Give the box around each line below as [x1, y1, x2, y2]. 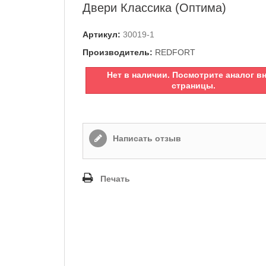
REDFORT [155, 47, 195, 57]
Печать [100, 174, 130, 183]
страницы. [172, 81, 216, 90]
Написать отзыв [110, 134, 181, 143]
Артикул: [83, 30, 121, 39]
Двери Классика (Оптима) [83, 1, 226, 14]
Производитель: [83, 47, 153, 57]
